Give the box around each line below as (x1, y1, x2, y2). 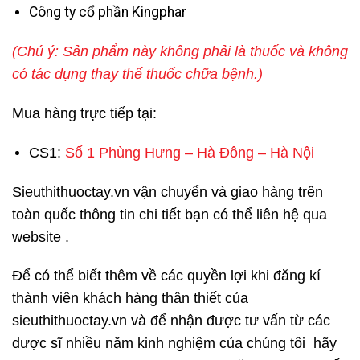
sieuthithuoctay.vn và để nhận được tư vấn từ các (12, 313, 330, 329)
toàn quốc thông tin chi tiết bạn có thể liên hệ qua (12, 206, 327, 223)
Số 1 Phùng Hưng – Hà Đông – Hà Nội (64, 144, 314, 161)
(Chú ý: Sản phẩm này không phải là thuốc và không (12, 43, 348, 60)
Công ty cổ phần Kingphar (28, 4, 186, 21)
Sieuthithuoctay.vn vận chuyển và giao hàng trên (12, 183, 323, 200)
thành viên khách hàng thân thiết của (12, 290, 248, 307)
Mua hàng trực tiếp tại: (12, 105, 157, 122)
